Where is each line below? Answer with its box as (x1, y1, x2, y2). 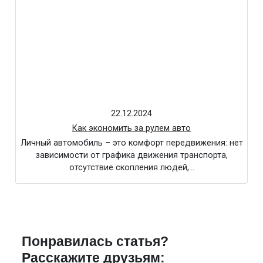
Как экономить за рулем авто (72, 123, 191, 134)
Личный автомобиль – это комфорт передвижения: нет (20, 138, 243, 149)
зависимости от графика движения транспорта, (35, 150, 228, 161)
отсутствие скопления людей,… (69, 163, 194, 173)
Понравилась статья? (22, 234, 169, 249)
